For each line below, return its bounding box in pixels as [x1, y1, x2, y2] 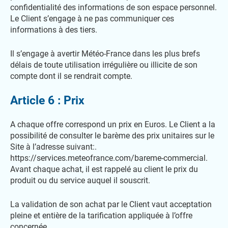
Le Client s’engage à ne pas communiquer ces [10, 14, 174, 23]
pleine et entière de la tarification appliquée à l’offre [10, 211, 192, 220]
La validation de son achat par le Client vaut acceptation [10, 199, 212, 209]
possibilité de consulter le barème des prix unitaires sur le [10, 131, 214, 140]
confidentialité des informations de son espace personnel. [10, 3, 217, 12]
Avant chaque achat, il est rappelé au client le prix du [10, 164, 198, 174]
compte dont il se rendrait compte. [10, 71, 132, 81]
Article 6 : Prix [10, 94, 84, 107]
